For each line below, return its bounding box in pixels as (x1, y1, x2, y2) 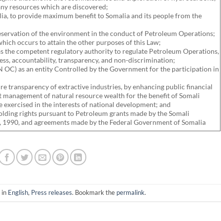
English (8, 188, 29, 196)
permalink (116, 188, 145, 196)
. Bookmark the (72, 188, 117, 196)
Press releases (31, 188, 73, 196)
